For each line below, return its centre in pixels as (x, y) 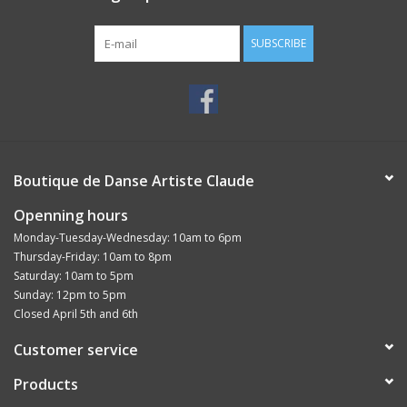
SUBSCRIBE (278, 43)
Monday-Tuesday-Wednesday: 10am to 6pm (128, 237)
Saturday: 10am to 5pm (74, 275)
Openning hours (71, 215)
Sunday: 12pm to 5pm (70, 294)
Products (46, 384)
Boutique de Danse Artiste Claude (134, 180)
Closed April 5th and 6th (76, 313)
